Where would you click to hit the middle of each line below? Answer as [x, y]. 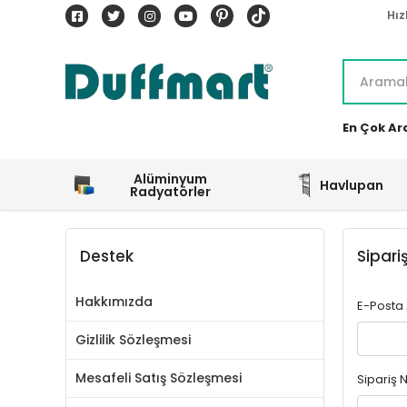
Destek [107, 256]
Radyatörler [170, 191]
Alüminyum [170, 179]
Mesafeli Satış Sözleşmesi [159, 378]
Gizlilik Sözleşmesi [133, 340]
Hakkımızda [114, 302]
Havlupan [352, 185]
